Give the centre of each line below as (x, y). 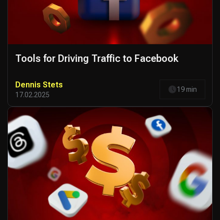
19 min (187, 89)
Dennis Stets (39, 84)
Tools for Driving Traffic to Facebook (97, 59)
